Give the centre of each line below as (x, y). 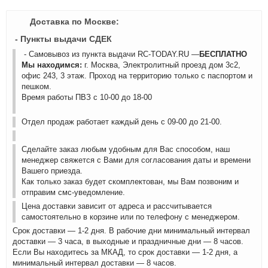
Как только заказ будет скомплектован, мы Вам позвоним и (130, 182)
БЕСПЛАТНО (223, 54)
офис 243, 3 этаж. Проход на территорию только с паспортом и (137, 76)
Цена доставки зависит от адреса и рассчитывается (117, 206)
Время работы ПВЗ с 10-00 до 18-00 (87, 97)
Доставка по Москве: (74, 22)
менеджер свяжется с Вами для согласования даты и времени (136, 160)
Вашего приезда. (52, 171)
